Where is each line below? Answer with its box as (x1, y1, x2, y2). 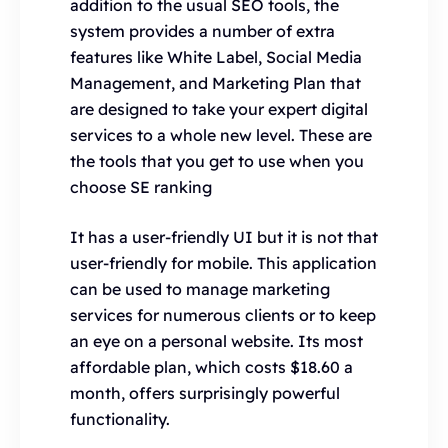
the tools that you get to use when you (70, 151, 364, 171)
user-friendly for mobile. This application (70, 253, 377, 273)
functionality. (70, 409, 170, 429)
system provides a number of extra (70, 21, 335, 41)
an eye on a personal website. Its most (70, 331, 363, 351)
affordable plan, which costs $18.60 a (70, 357, 353, 377)
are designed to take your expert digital (70, 99, 368, 119)
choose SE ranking (70, 177, 212, 197)
